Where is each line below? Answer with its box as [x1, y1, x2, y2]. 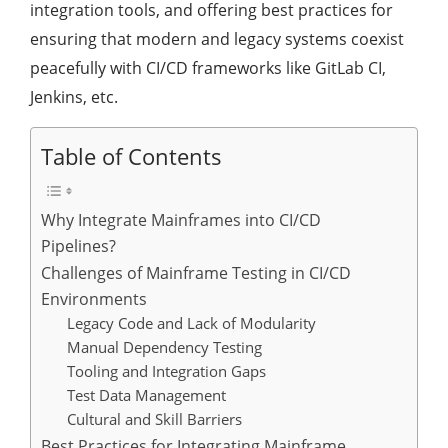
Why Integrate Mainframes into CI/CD [41, 209, 321, 232]
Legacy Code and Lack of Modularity [66, 313, 316, 334]
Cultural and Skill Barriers [66, 409, 242, 430]
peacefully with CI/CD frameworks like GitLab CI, [30, 57, 386, 80]
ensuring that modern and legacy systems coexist [30, 28, 404, 51]
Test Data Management [66, 385, 226, 406]
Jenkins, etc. [30, 86, 118, 109]
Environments [41, 288, 147, 311]
